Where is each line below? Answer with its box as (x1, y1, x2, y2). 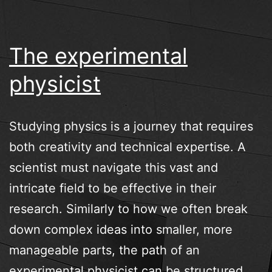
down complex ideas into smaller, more (9, 222, 233, 237)
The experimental (9, 42, 188, 69)
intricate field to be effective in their (9, 180, 216, 195)
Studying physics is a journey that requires (9, 118, 253, 134)
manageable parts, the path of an (9, 242, 200, 257)
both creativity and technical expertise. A (9, 139, 246, 154)
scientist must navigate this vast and (9, 160, 218, 175)
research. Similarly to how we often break (9, 201, 248, 216)
